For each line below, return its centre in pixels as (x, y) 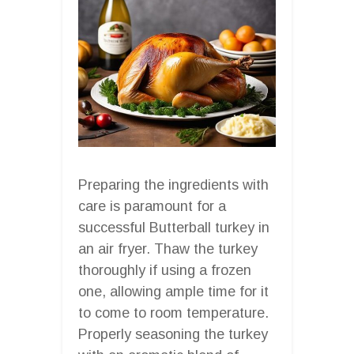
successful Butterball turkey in (174, 227)
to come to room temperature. (173, 313)
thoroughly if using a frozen (165, 270)
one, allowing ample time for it (173, 291)
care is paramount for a (152, 206)
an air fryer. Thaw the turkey (168, 249)
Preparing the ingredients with (173, 185)
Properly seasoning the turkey (173, 334)
